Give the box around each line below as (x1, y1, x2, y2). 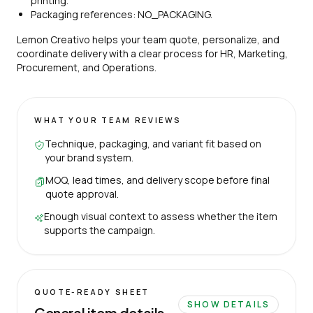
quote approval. (45, 187, 119, 201)
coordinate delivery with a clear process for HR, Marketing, (17, 46, 288, 60)
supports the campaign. (43, 223, 155, 237)
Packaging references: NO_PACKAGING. (31, 7, 212, 21)
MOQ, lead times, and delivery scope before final (45, 173, 270, 187)
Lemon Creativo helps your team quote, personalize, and (17, 32, 279, 46)
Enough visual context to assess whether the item (43, 209, 277, 223)
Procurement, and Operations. (17, 60, 156, 74)
